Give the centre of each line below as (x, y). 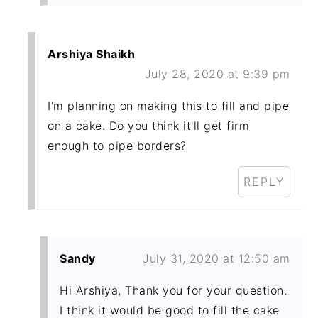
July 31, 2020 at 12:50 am (216, 259)
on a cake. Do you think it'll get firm (149, 126)
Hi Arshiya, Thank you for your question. (174, 291)
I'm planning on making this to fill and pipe (169, 106)
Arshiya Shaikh (92, 54)
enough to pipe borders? (117, 146)
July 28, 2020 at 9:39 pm (217, 74)
